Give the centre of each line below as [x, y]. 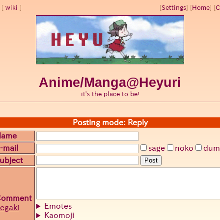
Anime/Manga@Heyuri [110, 83]
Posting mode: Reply [110, 123]
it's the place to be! [110, 94]
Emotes [58, 206]
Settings [174, 8]
